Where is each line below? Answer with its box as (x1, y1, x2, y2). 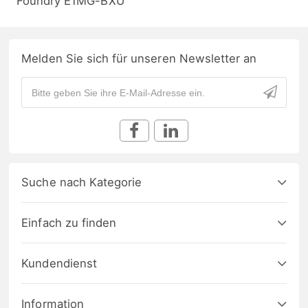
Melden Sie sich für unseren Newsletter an (21, 51, 257, 65)
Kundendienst (21, 256, 97, 271)
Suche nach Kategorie (21, 175, 142, 190)
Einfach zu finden (21, 216, 117, 230)
